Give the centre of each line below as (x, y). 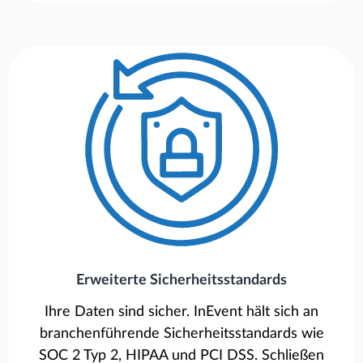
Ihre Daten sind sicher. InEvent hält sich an (181, 312)
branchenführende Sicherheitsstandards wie (181, 333)
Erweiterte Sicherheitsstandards (181, 280)
